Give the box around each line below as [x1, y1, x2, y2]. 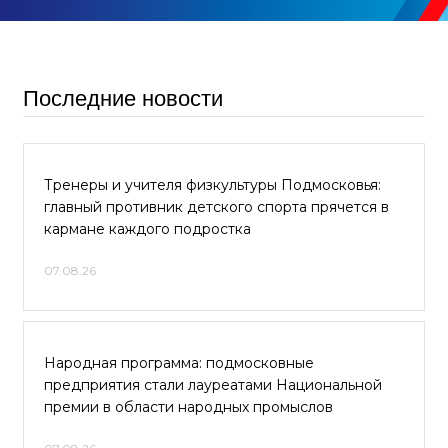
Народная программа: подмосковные [44, 354, 314, 372]
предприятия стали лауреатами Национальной [44, 376, 382, 394]
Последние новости [23, 86, 223, 111]
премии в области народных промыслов [44, 398, 333, 416]
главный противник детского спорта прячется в [44, 198, 389, 216]
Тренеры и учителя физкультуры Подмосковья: [44, 176, 381, 194]
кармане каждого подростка [44, 220, 251, 238]
